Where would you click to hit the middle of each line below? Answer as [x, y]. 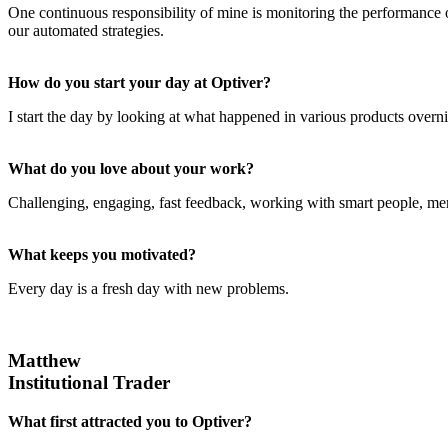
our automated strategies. [86, 30]
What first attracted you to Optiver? [130, 421]
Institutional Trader [89, 383]
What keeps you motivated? [102, 254]
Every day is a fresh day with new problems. [148, 288]
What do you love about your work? [131, 168]
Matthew [44, 361]
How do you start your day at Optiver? [139, 82]
